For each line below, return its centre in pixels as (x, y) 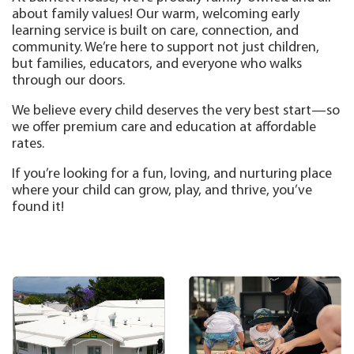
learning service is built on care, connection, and (155, 31)
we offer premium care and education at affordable (164, 127)
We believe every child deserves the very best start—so (176, 111)
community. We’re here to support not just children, (166, 47)
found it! (38, 207)
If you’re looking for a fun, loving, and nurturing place (172, 174)
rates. (28, 144)
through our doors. (68, 81)
